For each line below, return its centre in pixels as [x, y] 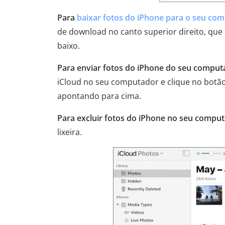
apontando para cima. [99, 96]
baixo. [69, 46]
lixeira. [70, 132]
